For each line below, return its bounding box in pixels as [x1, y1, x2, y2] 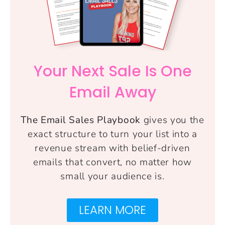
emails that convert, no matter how [33, 156, 192, 169]
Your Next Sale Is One [33, 61, 192, 82]
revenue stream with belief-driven [35, 142, 190, 155]
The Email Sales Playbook [21, 114, 141, 127]
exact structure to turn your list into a [27, 128, 197, 141]
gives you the [141, 114, 204, 127]
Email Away [69, 82, 156, 103]
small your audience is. [60, 170, 165, 183]
